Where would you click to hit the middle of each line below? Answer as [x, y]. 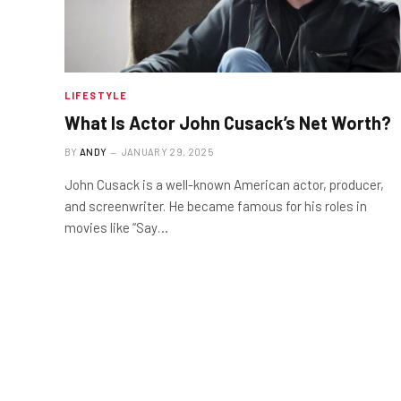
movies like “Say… [116, 227]
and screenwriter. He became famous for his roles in [216, 205]
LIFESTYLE [96, 95]
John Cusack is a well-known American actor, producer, [224, 184]
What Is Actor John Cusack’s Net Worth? [228, 122]
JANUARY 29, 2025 [167, 151]
